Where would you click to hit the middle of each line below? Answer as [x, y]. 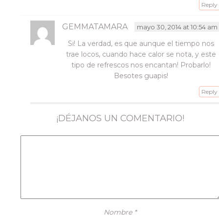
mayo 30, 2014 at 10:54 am [177, 27]
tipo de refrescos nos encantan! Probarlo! [141, 65]
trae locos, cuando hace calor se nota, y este [141, 54]
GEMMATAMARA [95, 27]
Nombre [119, 212]
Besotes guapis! [141, 76]
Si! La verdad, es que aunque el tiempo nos [141, 44]
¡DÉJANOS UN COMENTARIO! [120, 118]
